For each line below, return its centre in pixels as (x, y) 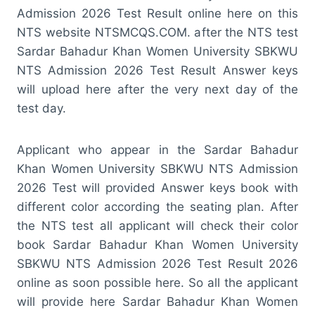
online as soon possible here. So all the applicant (157, 282)
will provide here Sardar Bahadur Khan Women (157, 301)
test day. (41, 108)
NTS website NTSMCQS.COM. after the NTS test (157, 32)
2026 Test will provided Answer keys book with (157, 187)
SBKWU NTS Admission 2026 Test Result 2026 (157, 263)
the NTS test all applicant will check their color (157, 225)
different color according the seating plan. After (157, 206)
